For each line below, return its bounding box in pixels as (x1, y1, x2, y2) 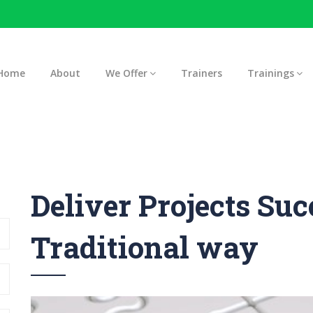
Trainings (247, 66, 294, 80)
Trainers (180, 66, 222, 80)
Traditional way (31, 227, 259, 266)
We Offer (105, 66, 147, 80)
